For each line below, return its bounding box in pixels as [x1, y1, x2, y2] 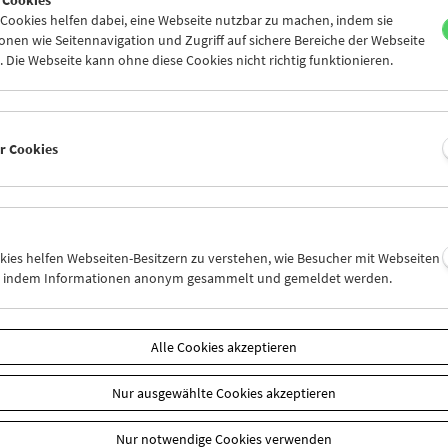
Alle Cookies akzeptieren [151, 337, 297, 356]
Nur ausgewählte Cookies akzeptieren [112, 383, 336, 402]
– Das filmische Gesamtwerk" [59, 373, 279, 397]
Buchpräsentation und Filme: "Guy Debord [59, 354, 380, 378]
